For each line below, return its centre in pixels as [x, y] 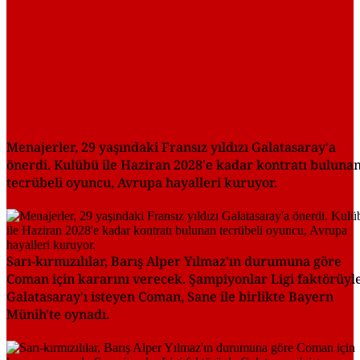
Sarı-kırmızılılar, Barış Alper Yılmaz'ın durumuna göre [174, 262]
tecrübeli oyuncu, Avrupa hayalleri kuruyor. [142, 183]
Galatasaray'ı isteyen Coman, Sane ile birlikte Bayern [170, 297]
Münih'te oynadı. [58, 315]
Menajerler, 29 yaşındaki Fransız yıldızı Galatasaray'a [171, 147]
